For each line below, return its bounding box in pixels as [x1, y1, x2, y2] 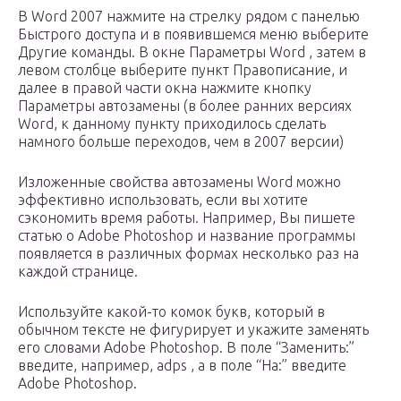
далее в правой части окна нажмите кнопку [18, 80, 311, 97]
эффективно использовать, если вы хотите [18, 192, 308, 209]
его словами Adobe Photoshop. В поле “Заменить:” [18, 339, 354, 356]
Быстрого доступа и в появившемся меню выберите [18, 26, 369, 43]
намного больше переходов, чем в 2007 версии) [18, 133, 344, 150]
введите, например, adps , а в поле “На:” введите [18, 357, 346, 374]
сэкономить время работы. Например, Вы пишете [18, 209, 355, 226]
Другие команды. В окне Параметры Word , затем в [18, 44, 366, 61]
